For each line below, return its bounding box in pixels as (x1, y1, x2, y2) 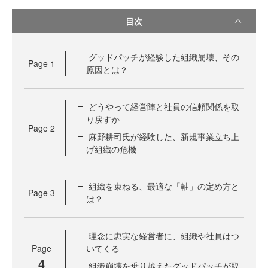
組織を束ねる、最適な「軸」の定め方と (89, 180, 239, 192)
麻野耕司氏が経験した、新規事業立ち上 (89, 130, 239, 142)
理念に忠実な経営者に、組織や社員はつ (89, 230, 239, 242)
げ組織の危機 (86, 143, 136, 155)
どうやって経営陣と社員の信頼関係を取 (89, 100, 239, 112)
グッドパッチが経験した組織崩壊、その (89, 51, 239, 63)
